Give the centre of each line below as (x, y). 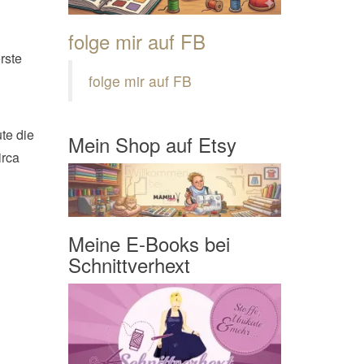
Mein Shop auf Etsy (152, 145)
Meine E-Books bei (149, 243)
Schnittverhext (129, 264)
